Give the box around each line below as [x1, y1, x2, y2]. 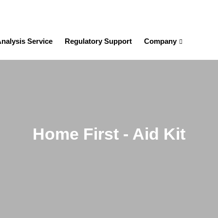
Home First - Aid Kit [33, 125, 185, 143]
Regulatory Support [65, 37, 132, 45]
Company [144, 37, 177, 45]
